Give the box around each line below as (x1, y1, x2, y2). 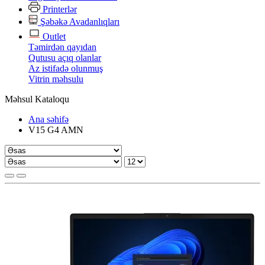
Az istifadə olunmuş (28, 63, 103, 73)
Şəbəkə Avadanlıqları (38, 16, 119, 27)
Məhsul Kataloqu (5, 93, 69, 104)
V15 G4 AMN (28, 124, 83, 135)
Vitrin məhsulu (28, 73, 83, 84)
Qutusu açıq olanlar (28, 52, 101, 63)
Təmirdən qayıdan (28, 41, 96, 52)
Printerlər (40, 4, 77, 14)
